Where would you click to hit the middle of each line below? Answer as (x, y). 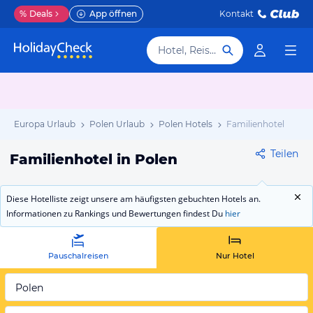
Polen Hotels (185, 124)
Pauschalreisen (78, 256)
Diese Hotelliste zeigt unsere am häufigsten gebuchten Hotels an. (133, 199)
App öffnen (113, 14)
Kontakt (236, 14)
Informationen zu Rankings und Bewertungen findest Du (116, 213)
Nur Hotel (235, 256)
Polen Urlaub (117, 124)
